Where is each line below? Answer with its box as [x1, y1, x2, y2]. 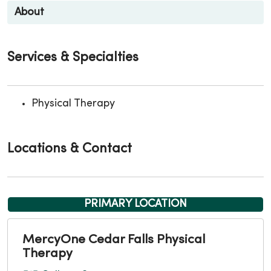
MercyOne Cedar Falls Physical [22, 233, 205, 246]
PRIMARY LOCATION [84, 198, 187, 209]
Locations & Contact [7, 142, 132, 155]
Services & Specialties [7, 51, 139, 64]
